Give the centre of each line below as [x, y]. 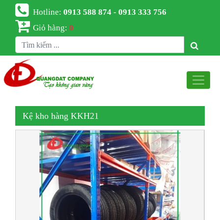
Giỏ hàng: [51, 27]
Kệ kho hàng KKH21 [61, 116]
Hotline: [48, 11]
